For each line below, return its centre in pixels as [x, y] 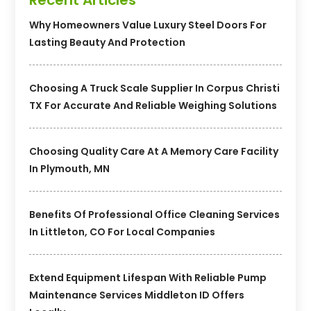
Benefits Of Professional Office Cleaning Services [155, 214]
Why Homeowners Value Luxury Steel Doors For [148, 25]
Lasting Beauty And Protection [108, 42]
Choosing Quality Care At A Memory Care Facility [154, 151]
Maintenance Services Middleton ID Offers [137, 295]
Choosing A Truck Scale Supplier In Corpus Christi [155, 88]
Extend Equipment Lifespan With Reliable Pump [148, 277]
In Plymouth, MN [70, 168]
